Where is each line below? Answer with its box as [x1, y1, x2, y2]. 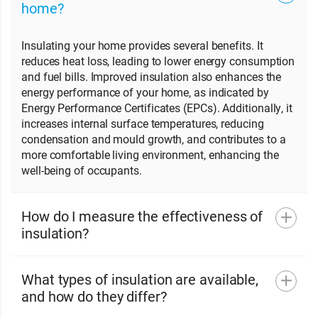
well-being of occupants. [21, 163, 142, 177]
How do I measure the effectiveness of [21, 207, 263, 225]
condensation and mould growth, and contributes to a [21, 131, 286, 146]
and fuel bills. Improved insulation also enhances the [21, 69, 282, 84]
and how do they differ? [21, 287, 167, 305]
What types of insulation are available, [21, 270, 259, 288]
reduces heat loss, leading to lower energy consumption [21, 53, 295, 68]
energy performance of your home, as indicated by [21, 84, 269, 99]
